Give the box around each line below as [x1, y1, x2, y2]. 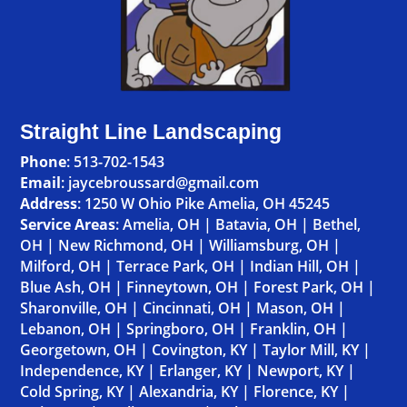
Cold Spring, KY [20, 382, 124, 402]
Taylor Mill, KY [263, 340, 360, 361]
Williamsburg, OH [209, 235, 330, 256]
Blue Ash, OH [20, 277, 112, 298]
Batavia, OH [215, 214, 298, 235]
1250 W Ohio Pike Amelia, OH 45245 [84, 194, 331, 214]
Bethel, [313, 214, 362, 235]
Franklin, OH [250, 319, 337, 340]
